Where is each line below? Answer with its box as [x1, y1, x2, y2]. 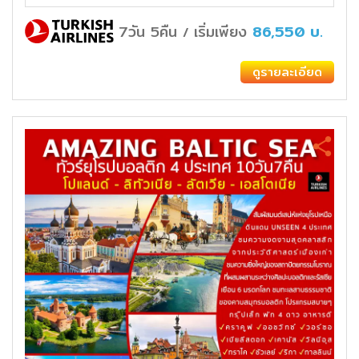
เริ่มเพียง [194, 19, 252, 43]
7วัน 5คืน [119, 19, 177, 43]
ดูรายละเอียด [252, 62, 322, 81]
